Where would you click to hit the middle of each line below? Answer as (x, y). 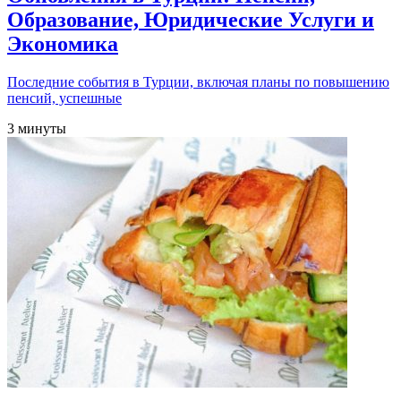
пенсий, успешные (64, 98)
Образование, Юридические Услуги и (191, 20)
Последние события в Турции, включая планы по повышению (198, 82)
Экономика (63, 44)
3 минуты (37, 129)
